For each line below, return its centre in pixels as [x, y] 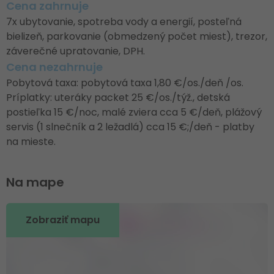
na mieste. [31, 142]
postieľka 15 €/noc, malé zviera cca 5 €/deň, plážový [134, 112]
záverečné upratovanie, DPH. [76, 51]
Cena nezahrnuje [54, 67]
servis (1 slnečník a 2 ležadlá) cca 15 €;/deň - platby [130, 127]
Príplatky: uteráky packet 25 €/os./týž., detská [118, 98]
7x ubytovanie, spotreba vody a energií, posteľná [124, 22]
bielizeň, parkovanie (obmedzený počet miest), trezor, [137, 36]
